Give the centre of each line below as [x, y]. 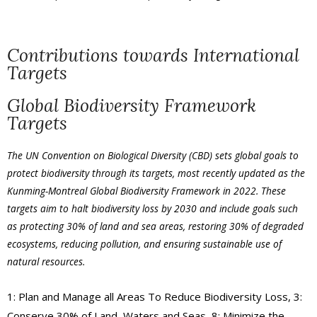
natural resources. [46, 261]
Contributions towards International [153, 55]
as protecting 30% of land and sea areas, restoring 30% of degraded [155, 226]
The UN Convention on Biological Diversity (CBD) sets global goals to [153, 155]
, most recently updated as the [239, 173]
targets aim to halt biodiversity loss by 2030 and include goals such [152, 208]
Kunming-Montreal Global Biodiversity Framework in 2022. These [146, 190]
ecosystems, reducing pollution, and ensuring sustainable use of [144, 243]
